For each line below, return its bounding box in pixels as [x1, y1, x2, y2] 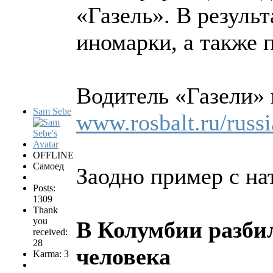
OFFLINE [33, 150, 74, 161]
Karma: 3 [33, 249, 69, 260]
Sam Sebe [33, 106, 71, 117]
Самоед [33, 161, 64, 172]
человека [76, 244, 171, 270]
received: [33, 227, 68, 238]
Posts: [33, 183, 55, 194]
